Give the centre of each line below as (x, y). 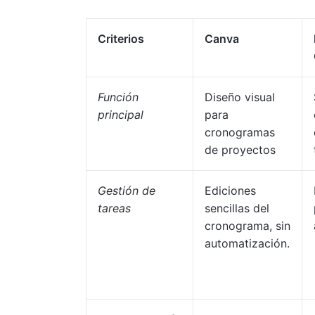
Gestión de (127, 191)
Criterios (121, 39)
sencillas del (237, 208)
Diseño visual (240, 97)
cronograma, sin (247, 226)
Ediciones (230, 191)
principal (121, 115)
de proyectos (240, 150)
